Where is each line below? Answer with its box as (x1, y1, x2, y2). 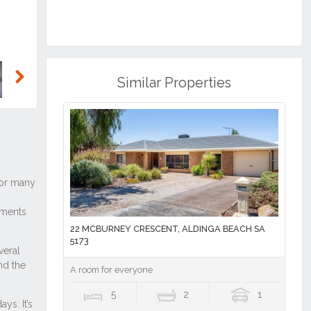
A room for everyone (69, 264, 153, 276)
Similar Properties (117, 75, 231, 92)
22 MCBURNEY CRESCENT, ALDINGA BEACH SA (69, 224, 265, 235)
